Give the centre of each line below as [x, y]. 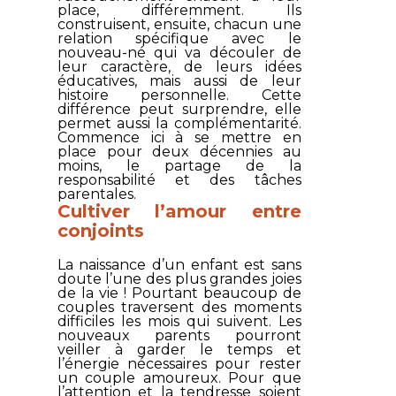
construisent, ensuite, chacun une [179, 24]
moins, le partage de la [179, 165]
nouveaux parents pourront [179, 335]
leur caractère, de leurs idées [179, 66]
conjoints [100, 230]
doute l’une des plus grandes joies [179, 278]
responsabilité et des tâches [179, 179]
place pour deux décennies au [179, 151]
